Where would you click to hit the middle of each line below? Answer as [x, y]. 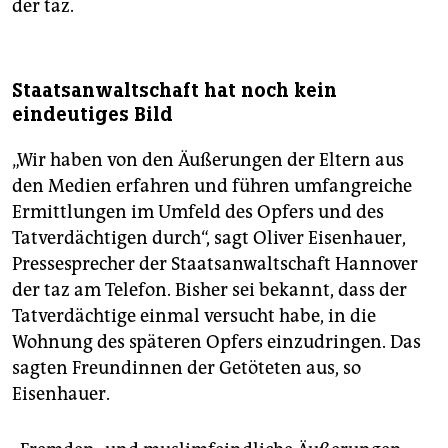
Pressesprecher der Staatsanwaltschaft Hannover [215, 264]
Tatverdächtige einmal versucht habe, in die [194, 316]
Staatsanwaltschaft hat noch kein [174, 91]
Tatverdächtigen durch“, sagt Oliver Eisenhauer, [209, 238]
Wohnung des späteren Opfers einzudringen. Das [216, 342]
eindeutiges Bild [92, 115]
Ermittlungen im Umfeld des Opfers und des [198, 212]
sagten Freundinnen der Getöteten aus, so [186, 368]
